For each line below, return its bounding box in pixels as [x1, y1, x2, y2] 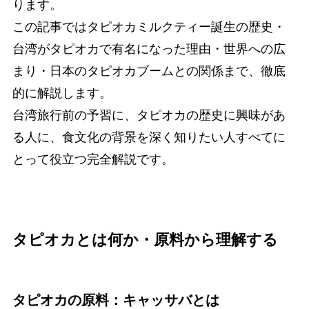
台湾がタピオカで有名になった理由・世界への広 [12, 42, 286, 57]
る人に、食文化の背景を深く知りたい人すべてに [12, 130, 286, 145]
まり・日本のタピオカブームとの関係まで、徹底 [12, 64, 286, 79]
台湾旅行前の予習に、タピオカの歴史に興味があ [12, 108, 286, 123]
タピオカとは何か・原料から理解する [12, 232, 278, 249]
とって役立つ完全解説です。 [12, 152, 174, 167]
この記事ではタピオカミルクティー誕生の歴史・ [12, 20, 286, 34]
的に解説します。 [12, 86, 112, 101]
